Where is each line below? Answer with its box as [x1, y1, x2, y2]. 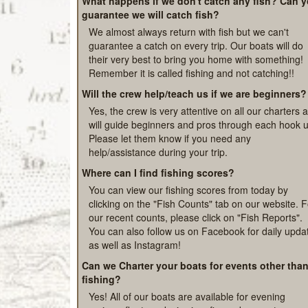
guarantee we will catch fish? [82, 52, 219, 66]
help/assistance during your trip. [89, 189, 228, 203]
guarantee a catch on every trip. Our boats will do [89, 82, 303, 97]
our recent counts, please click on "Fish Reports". [89, 254, 302, 269]
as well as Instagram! [89, 282, 181, 296]
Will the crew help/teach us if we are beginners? [82, 131, 307, 145]
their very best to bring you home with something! [89, 96, 303, 111]
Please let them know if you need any [89, 175, 251, 190]
